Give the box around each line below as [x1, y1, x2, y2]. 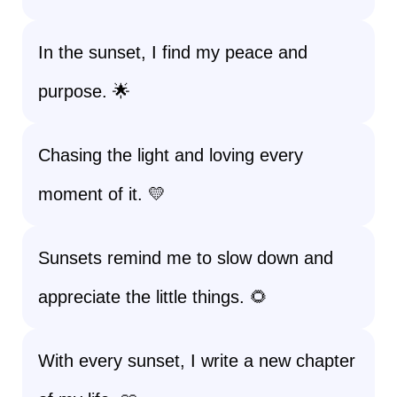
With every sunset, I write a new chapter [38, 351, 355, 370]
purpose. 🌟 [38, 82, 130, 101]
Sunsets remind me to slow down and [38, 248, 333, 268]
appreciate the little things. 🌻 [38, 287, 268, 307]
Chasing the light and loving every [38, 145, 303, 165]
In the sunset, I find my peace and [38, 43, 307, 62]
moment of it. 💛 [38, 184, 166, 204]
